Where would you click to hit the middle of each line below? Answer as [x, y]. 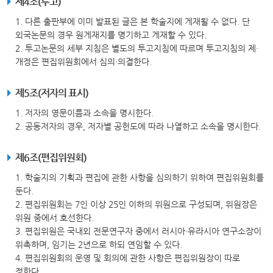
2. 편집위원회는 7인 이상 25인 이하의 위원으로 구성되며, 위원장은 [136, 204]
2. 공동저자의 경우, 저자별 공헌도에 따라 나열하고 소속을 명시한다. [138, 126]
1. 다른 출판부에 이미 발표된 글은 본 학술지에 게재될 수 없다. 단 [133, 21]
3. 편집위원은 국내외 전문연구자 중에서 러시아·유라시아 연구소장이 [138, 231]
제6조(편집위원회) [51, 158]
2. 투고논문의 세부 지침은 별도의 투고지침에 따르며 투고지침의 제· [137, 48]
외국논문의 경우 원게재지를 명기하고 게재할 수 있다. [111, 35]
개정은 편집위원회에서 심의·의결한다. [83, 62]
